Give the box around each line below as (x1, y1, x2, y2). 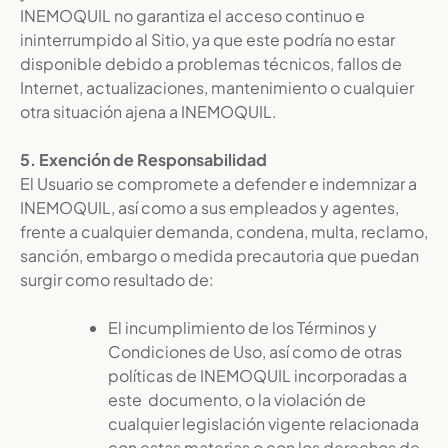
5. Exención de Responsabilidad (20, 149, 267, 170)
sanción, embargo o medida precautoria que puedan (20, 245, 419, 266)
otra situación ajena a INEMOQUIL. (20, 101, 277, 122)
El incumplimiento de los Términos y (108, 317, 377, 338)
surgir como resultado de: (20, 269, 214, 290)
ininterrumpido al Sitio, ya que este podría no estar (20, 29, 395, 50)
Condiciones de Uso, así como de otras (108, 341, 402, 362)
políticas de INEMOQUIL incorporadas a (108, 365, 407, 386)
